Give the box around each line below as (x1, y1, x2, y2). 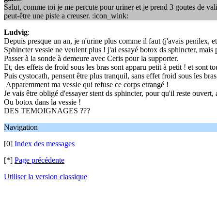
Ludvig (4, 28, 28, 36)
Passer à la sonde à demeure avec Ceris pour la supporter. (4, 54, 178, 62)
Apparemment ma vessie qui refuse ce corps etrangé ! (4, 80, 169, 89)
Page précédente (15, 156, 64, 164)
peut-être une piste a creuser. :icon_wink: (4, 12, 128, 20)
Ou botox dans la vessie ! (4, 98, 81, 106)
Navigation (4, 123, 38, 131)
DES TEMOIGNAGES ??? (4, 107, 90, 115)
